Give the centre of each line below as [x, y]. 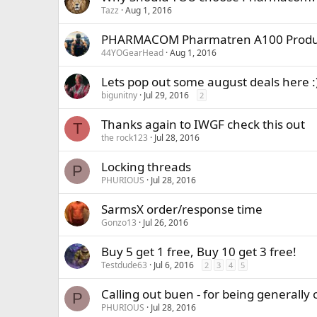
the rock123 [125, 138]
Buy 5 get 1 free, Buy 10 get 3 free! [199, 252]
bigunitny [119, 95]
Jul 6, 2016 [174, 265]
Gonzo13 [119, 223]
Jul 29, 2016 [166, 95]
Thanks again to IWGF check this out [203, 124]
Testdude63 [124, 265]
